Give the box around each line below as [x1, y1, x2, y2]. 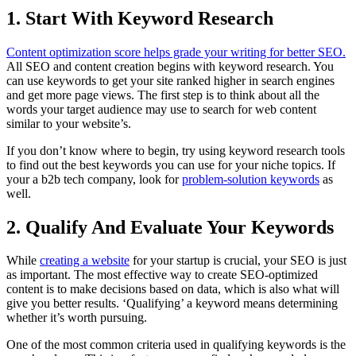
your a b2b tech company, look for [6, 172, 182, 186]
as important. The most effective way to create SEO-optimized [6, 268, 318, 282]
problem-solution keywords [182, 172, 319, 186]
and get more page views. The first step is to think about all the [6, 87, 319, 102]
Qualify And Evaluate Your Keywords [25, 216, 339, 238]
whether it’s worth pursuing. [6, 311, 150, 325]
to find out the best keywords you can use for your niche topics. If [6, 157, 335, 172]
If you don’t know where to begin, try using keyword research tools [6, 143, 345, 157]
